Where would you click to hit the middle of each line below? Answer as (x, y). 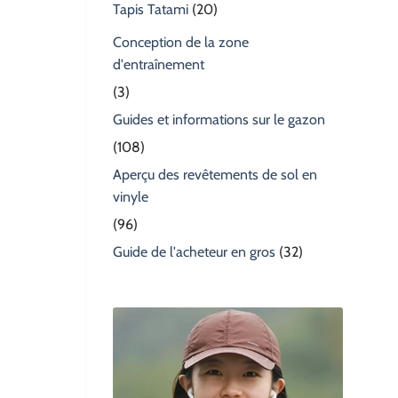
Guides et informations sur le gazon (219, 120)
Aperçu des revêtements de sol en (215, 175)
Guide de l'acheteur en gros (194, 252)
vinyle (131, 197)
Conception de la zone (181, 43)
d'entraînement (159, 65)
